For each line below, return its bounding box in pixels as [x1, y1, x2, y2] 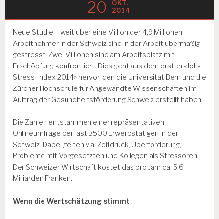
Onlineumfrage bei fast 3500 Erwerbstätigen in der [13, 129, 178, 138]
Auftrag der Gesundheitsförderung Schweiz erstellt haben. [13, 95, 203, 104]
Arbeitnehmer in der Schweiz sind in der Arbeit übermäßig [13, 39, 200, 48]
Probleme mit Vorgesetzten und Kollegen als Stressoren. [13, 152, 198, 161]
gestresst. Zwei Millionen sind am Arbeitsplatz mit [13, 50, 175, 59]
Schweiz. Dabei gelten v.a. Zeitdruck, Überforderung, [13, 140, 181, 150]
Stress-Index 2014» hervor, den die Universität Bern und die [13, 72, 206, 82]
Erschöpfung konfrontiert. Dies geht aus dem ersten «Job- [13, 61, 200, 70]
